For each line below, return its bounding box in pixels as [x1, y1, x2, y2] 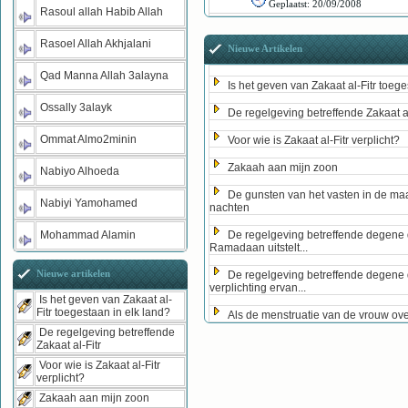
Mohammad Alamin [40, 229, 136, 242]
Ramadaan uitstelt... [209, 241, 308, 255]
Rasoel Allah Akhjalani [40, 37, 151, 51]
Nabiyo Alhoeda [40, 165, 119, 178]
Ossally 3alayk [40, 101, 112, 115]
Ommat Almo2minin [40, 133, 137, 147]
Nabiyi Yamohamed [40, 197, 138, 210]
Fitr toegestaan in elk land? [36, 306, 170, 320]
